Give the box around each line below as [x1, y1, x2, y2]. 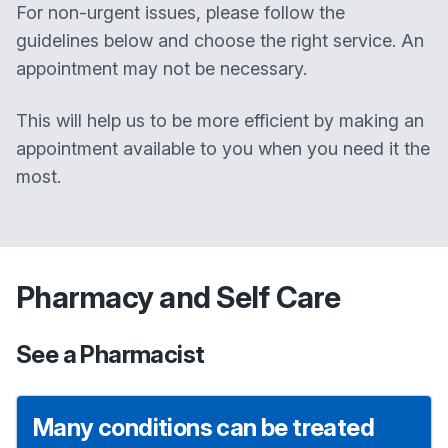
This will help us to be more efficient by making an [16, 110, 424, 131]
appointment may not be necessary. [16, 58, 307, 79]
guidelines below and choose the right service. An [16, 30, 424, 51]
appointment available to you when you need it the [16, 138, 430, 159]
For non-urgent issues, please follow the [16, 2, 345, 23]
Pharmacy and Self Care [16, 279, 341, 315]
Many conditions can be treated [33, 413, 374, 442]
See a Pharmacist [16, 340, 205, 369]
